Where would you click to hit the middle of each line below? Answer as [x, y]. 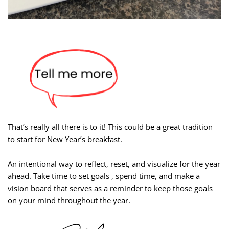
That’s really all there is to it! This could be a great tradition [110, 127]
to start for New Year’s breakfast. [65, 139]
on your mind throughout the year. [69, 200]
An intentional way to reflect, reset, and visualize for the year [114, 163]
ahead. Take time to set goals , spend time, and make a [104, 176]
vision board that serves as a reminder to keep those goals [110, 188]
